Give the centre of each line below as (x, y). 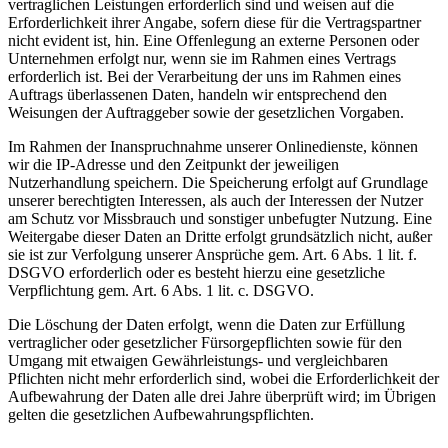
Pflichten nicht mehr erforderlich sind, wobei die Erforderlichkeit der (223, 379)
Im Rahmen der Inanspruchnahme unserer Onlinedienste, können (213, 147)
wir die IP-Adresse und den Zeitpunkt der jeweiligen (173, 165)
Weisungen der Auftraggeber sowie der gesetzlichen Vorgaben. (206, 113)
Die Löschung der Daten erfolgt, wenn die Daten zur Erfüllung (206, 325)
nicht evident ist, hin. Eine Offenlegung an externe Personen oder (213, 41)
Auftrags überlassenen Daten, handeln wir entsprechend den (197, 95)
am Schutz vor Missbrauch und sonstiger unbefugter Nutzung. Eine (220, 219)
